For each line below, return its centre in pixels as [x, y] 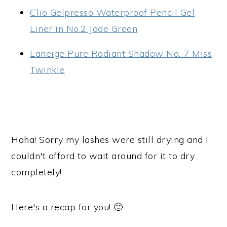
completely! [36, 172]
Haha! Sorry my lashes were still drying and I [110, 140]
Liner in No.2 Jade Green [84, 29]
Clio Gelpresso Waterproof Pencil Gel [112, 12]
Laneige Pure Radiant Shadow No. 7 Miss [121, 53]
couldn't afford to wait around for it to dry [103, 156]
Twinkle [47, 70]
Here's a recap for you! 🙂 [67, 207]
